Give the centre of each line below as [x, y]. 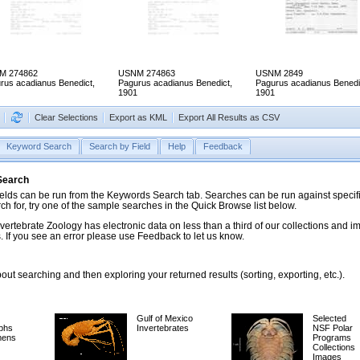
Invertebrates [163, 328]
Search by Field [120, 147]
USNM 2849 [279, 74]
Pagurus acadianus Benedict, [175, 83]
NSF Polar [333, 328]
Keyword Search [39, 147]
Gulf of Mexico [165, 319]
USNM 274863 [147, 74]
